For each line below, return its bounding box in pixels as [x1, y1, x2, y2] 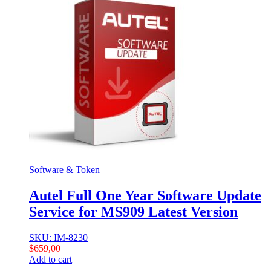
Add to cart [29, 254, 72, 264]
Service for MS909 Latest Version [29, 204, 238, 220]
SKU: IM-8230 [29, 232, 88, 243]
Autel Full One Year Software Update [29, 188, 261, 204]
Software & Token [29, 165, 100, 175]
